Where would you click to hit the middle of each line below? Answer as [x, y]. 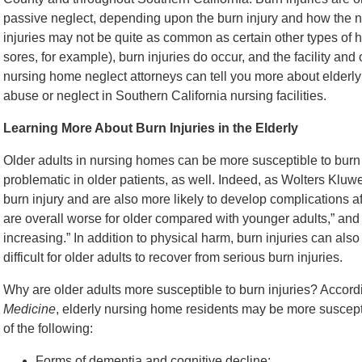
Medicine [29, 309]
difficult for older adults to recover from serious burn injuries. [173, 257]
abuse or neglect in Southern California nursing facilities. [165, 96]
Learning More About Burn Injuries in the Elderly [151, 128]
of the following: [48, 328]
